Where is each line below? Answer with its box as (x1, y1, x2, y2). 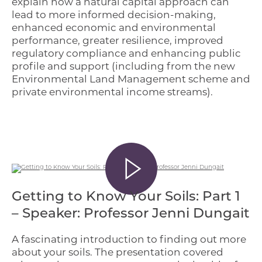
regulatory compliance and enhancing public (12, 47, 241, 59)
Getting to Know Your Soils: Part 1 (12, 190, 240, 204)
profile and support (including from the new (12, 60, 235, 72)
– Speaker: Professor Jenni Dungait (12, 207, 250, 221)
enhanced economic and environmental (12, 21, 216, 33)
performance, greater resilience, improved (12, 34, 223, 46)
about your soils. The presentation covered (12, 246, 223, 258)
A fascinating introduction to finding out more (12, 233, 246, 245)
